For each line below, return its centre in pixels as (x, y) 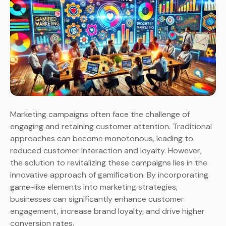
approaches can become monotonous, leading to (102, 139)
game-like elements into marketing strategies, (94, 187)
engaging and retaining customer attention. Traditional (111, 127)
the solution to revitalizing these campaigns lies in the (109, 163)
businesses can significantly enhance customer (97, 199)
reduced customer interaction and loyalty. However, (106, 151)
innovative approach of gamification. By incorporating (109, 175)
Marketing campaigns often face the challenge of (100, 115)
